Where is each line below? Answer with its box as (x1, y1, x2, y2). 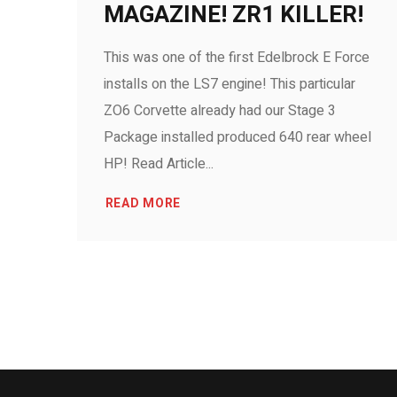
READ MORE (105, 194, 182, 213)
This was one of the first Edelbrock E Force (104, 47, 370, 68)
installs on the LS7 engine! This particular (104, 74, 355, 95)
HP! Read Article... (104, 153, 214, 175)
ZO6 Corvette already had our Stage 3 (104, 100, 336, 121)
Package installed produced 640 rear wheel (104, 127, 371, 148)
